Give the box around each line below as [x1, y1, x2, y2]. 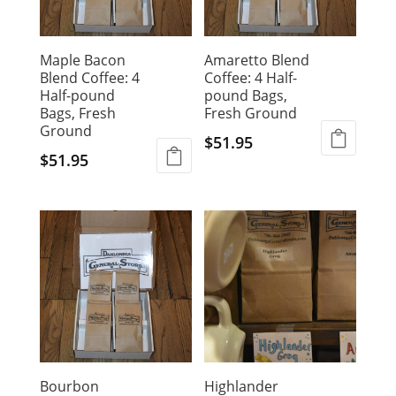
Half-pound [39, 85, 115, 105]
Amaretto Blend [204, 49, 310, 70]
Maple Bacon [39, 49, 126, 70]
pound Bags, [204, 85, 288, 105]
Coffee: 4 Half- [204, 67, 298, 88]
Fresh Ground [204, 103, 298, 123]
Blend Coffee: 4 [39, 67, 140, 88]
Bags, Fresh [39, 103, 116, 123]
